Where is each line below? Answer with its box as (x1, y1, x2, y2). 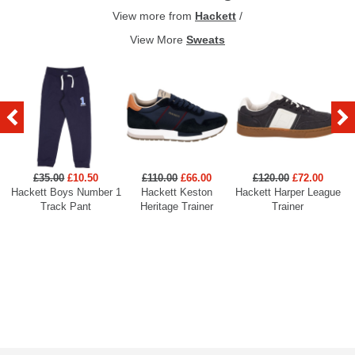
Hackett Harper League (235, 186, 341, 199)
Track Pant (40, 200, 92, 213)
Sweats (186, 33, 225, 47)
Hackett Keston (141, 186, 213, 199)
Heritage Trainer (140, 200, 214, 213)
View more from (113, 10, 195, 23)
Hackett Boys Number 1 (10, 186, 121, 199)
